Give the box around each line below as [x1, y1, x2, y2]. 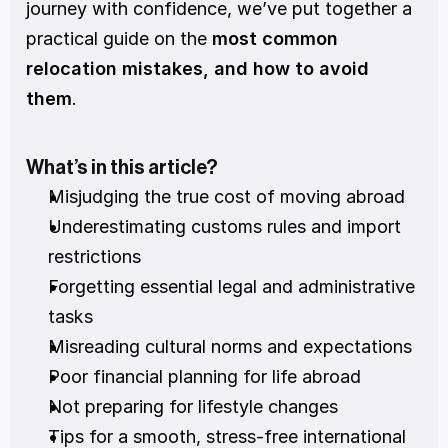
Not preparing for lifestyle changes [48, 396, 338, 417]
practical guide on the [26, 28, 212, 49]
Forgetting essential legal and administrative [48, 276, 415, 297]
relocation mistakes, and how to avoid [26, 58, 369, 79]
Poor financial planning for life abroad [48, 366, 361, 387]
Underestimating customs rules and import [48, 216, 401, 237]
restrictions [48, 246, 141, 267]
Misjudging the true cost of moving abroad [48, 186, 405, 207]
